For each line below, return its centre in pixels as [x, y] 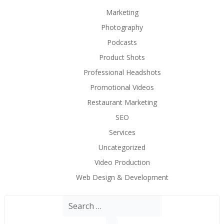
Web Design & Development [122, 177]
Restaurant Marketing [122, 102]
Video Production [122, 162]
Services [122, 132]
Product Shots [122, 57]
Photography [122, 27]
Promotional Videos [122, 87]
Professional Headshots [122, 72]
